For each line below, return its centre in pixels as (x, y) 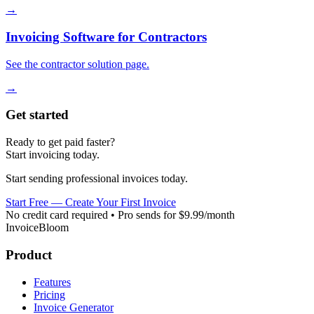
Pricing (49, 294)
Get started (37, 115)
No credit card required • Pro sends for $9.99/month (120, 215)
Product (29, 254)
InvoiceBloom (37, 228)
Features (52, 282)
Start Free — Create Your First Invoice (91, 203)
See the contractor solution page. (77, 64)
